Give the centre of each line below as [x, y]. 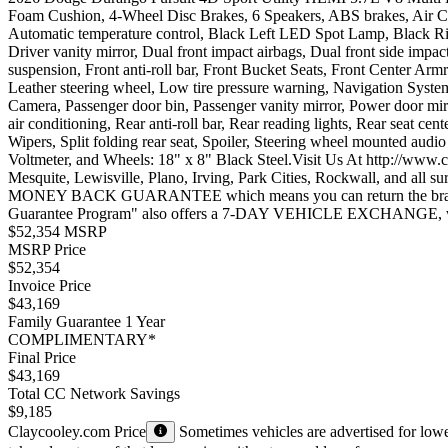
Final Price [42, 357]
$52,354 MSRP [57, 231]
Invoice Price [49, 285]
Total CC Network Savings [94, 393]
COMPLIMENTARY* [82, 339]
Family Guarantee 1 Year [86, 321]
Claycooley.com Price [77, 431]
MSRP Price [47, 249]
